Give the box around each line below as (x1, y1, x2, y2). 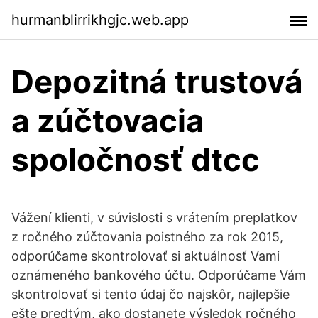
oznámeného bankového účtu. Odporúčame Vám (11, 268, 306, 283)
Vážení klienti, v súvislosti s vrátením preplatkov (11, 210, 297, 225)
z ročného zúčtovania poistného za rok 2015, (11, 229, 283, 244)
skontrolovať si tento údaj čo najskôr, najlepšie (11, 287, 290, 302)
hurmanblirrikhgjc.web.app (11, 11, 189, 28)
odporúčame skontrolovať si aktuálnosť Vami (11, 248, 280, 263)
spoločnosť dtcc (11, 141, 260, 179)
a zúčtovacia (11, 102, 204, 140)
